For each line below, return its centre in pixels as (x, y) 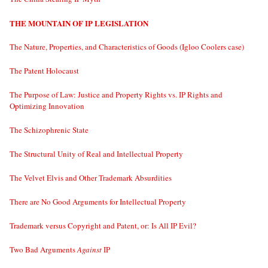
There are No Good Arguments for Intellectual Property (98, 202)
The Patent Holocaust (44, 71)
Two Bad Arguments (43, 250)
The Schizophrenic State (49, 130)
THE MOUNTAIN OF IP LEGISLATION (79, 23)
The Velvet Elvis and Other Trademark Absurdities (91, 178)
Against (89, 250)
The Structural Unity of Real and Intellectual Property (96, 154)
